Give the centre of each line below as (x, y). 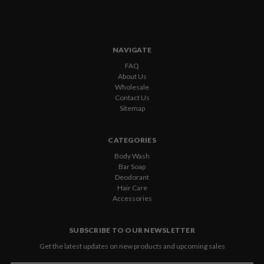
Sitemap (132, 108)
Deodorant (132, 177)
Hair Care (132, 187)
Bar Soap (132, 166)
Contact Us (132, 97)
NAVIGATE (132, 49)
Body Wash (132, 156)
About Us (132, 76)
